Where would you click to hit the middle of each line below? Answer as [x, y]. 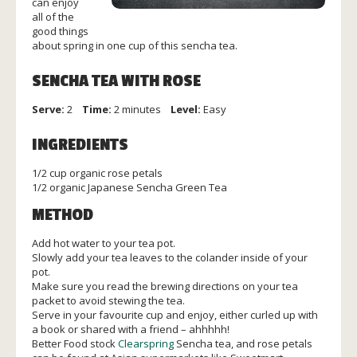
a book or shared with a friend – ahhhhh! [131, 329]
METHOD [63, 215]
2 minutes [139, 109]
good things [60, 31]
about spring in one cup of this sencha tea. [135, 45]
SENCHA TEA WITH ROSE [116, 81]
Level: [182, 109]
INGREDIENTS [80, 145]
